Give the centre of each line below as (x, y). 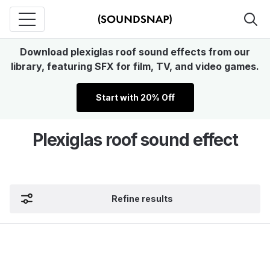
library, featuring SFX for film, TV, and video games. (135, 66)
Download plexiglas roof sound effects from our (135, 52)
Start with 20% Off (135, 97)
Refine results (142, 199)
